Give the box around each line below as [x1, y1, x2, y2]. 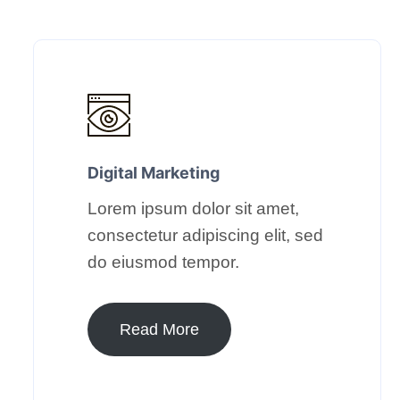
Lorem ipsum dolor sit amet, [87, 198, 299, 218]
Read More [120, 320, 199, 338]
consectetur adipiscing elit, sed [87, 225, 323, 245]
